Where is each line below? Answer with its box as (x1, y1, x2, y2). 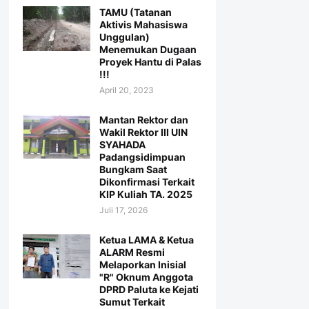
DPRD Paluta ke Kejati (99, 283, 199, 296)
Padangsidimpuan (99, 151, 186, 163)
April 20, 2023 (99, 85, 154, 96)
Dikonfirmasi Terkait (99, 176, 195, 188)
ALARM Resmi (99, 246, 165, 259)
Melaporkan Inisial (99, 259, 186, 271)
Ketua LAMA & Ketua (99, 234, 194, 246)
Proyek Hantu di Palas (99, 56, 201, 68)
